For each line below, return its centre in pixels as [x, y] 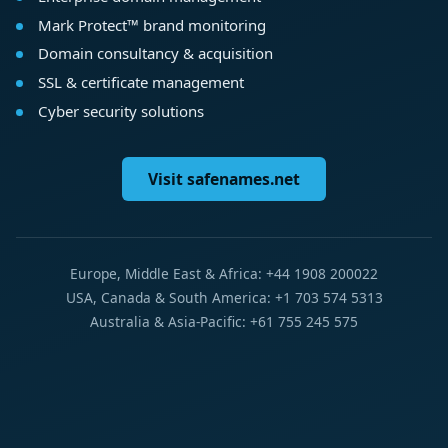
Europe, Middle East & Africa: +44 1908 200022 [224, 274]
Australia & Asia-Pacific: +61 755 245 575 [224, 322]
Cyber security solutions [120, 111]
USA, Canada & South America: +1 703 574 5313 [224, 298]
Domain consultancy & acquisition [155, 53]
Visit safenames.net [224, 179]
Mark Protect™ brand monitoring [151, 24]
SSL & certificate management [140, 82]
